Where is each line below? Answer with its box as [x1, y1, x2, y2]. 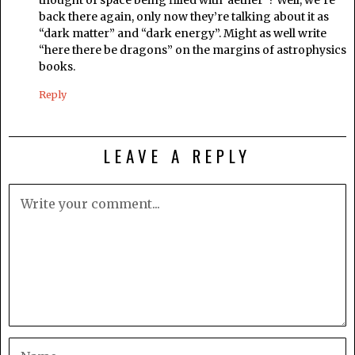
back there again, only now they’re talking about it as [39, 9, 329, 24]
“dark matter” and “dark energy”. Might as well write [39, 25, 326, 40]
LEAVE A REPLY [104, 143, 251, 168]
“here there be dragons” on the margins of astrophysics [39, 42, 346, 57]
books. [39, 59, 75, 74]
